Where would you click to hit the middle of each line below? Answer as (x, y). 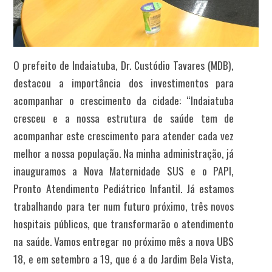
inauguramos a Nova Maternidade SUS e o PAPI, (124, 171)
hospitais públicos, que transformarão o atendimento (124, 224)
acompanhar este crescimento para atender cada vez (124, 136)
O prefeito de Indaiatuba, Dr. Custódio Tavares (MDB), (124, 65)
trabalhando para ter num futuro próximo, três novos (124, 206)
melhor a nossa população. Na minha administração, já (124, 153)
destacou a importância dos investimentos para (124, 83)
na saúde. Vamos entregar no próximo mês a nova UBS (124, 241)
